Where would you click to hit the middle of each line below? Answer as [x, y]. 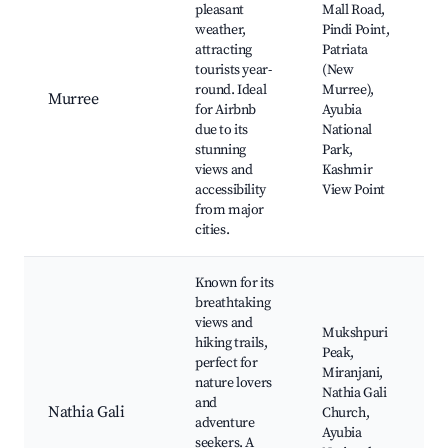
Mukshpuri [355, 333]
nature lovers [233, 383]
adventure [225, 423]
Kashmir [347, 170]
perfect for [226, 363]
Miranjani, [352, 373]
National [347, 130]
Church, [346, 413]
